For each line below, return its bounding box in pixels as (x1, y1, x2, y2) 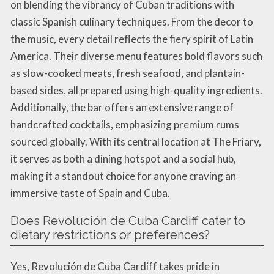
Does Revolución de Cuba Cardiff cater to (10, 213, 245, 228)
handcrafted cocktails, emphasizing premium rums (10, 117, 239, 131)
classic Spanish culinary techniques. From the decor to (10, 15, 253, 28)
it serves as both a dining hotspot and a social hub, (10, 152, 236, 165)
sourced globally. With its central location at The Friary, (10, 135, 261, 148)
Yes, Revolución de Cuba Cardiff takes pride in (10, 259, 220, 273)
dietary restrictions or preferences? (10, 227, 210, 242)
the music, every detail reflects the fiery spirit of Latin (10, 32, 253, 45)
